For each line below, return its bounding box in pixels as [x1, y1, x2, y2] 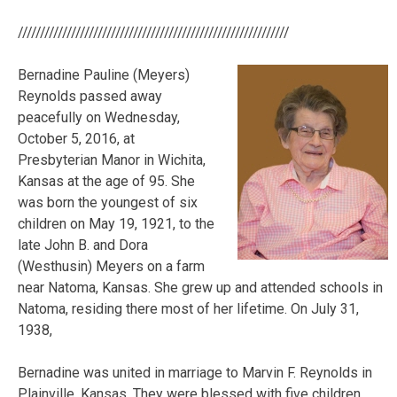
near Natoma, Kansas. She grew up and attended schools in [18, 278, 383, 296]
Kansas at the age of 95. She [18, 172, 195, 190]
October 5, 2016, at [18, 129, 135, 147]
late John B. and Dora [18, 236, 148, 253]
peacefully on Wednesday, [18, 108, 180, 126]
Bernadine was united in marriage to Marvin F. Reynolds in [18, 363, 372, 381]
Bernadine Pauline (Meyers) [18, 66, 190, 83]
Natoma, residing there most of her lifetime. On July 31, [18, 300, 359, 317]
